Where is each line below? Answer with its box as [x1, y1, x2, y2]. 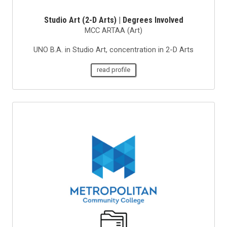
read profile [97, 66, 130, 74]
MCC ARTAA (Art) [85, 25, 142, 35]
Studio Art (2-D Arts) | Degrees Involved [44, 15, 183, 25]
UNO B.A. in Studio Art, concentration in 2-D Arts [33, 45, 194, 54]
